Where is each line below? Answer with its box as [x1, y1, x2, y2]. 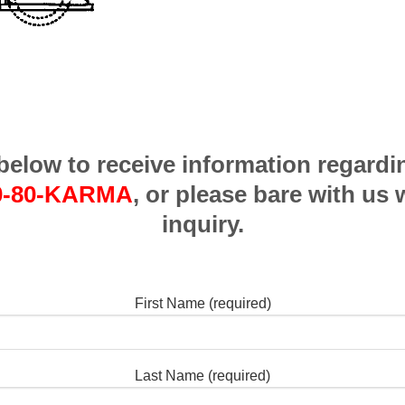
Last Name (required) [135, 367, 270, 383]
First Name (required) [134, 296, 271, 312]
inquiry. [161, 211, 244, 237]
